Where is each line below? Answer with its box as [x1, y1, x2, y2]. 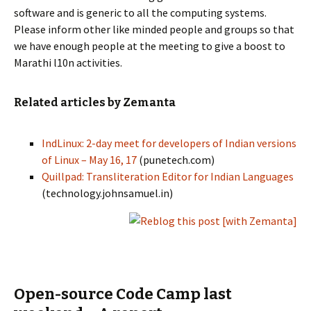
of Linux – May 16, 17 [42, 153, 139, 167]
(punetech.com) [139, 153, 215, 167]
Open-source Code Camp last [14, 285, 232, 303]
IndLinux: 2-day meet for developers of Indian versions [42, 136, 296, 150]
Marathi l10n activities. [14, 56, 122, 69]
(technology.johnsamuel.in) [42, 186, 173, 200]
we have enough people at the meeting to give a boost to [14, 39, 285, 53]
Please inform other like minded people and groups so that [14, 22, 294, 36]
